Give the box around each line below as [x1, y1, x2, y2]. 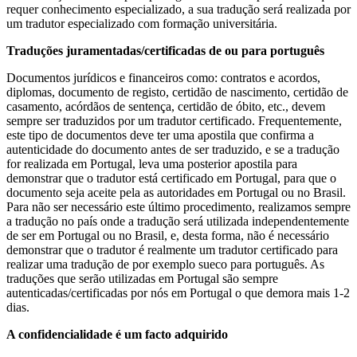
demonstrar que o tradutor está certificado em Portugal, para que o [6, 171, 336, 186]
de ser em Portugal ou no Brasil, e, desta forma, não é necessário [6, 229, 329, 243]
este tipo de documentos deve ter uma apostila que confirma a [6, 128, 314, 143]
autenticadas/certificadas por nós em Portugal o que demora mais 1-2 [6, 286, 350, 300]
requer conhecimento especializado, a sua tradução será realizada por [6, 2, 351, 17]
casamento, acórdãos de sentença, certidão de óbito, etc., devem [6, 100, 325, 114]
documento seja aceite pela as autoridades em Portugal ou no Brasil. [6, 186, 346, 200]
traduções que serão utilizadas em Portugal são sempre [6, 272, 278, 286]
